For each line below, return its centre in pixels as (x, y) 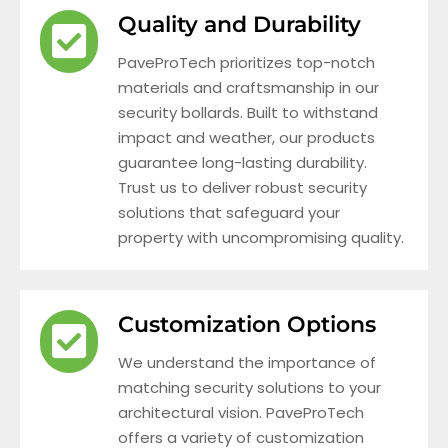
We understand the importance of (247, 362)
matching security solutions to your (249, 387)
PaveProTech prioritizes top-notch (246, 62)
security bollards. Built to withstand (248, 112)
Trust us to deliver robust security (242, 187)
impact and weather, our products (246, 137)
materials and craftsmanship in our (248, 87)
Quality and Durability (239, 24)
